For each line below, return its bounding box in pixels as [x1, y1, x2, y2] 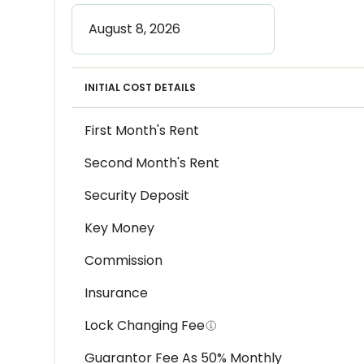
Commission [84, 251, 163, 270]
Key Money [84, 219, 155, 237]
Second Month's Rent [84, 154, 220, 172]
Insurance [84, 284, 149, 302]
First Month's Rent [84, 121, 200, 140]
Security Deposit [84, 186, 190, 205]
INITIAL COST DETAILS [84, 80, 197, 94]
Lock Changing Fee [84, 316, 206, 335]
